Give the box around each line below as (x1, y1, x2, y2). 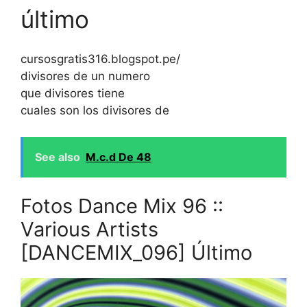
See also (35, 149, 80, 164)
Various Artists (21, 217, 158, 242)
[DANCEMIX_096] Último (21, 241, 252, 265)
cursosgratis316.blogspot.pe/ (21, 52, 180, 66)
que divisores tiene (21, 86, 125, 101)
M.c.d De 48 (86, 149, 151, 164)
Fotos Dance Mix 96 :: (21, 194, 223, 219)
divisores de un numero (21, 69, 150, 84)
